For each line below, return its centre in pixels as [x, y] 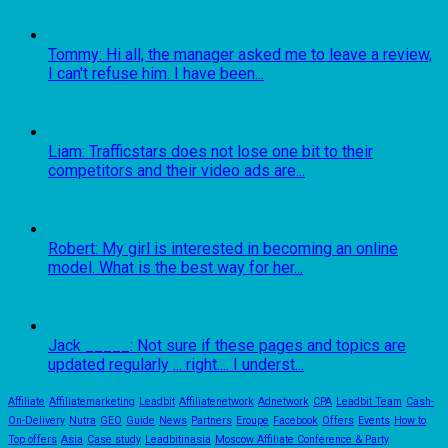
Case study [114, 439]
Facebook [295, 420]
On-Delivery [36, 420]
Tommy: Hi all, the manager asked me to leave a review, [240, 54]
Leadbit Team [369, 401]
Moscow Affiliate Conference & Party [302, 439]
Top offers [32, 439]
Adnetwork [283, 401]
